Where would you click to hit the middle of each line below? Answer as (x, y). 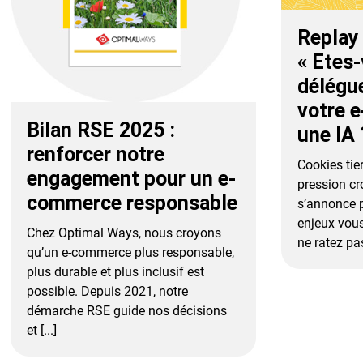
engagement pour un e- (132, 178)
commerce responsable (132, 203)
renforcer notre (96, 154)
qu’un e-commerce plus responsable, (131, 252)
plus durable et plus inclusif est (116, 271)
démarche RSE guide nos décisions (127, 310)
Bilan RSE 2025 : (101, 130)
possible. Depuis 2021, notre (108, 291)
